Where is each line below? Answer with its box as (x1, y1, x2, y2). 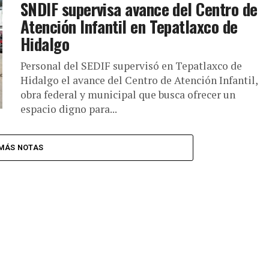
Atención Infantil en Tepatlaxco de (20, 14, 238, 39)
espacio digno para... (20, 102, 117, 116)
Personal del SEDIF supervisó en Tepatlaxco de (20, 59, 242, 73)
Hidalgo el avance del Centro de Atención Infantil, (20, 73, 258, 88)
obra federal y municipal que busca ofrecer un (20, 88, 235, 102)
